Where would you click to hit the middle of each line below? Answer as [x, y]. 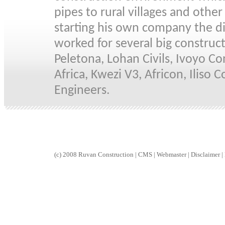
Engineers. [82, 91]
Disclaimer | [207, 154]
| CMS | [145, 154]
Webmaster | [173, 154]
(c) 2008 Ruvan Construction [95, 154]
